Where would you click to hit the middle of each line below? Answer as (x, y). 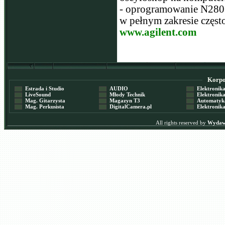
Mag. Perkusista (39, 106)
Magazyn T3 (120, 100)
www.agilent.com (158, 32)
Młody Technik (122, 94)
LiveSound (33, 94)
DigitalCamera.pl (125, 106)
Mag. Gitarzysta (40, 100)
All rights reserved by (182, 123)
